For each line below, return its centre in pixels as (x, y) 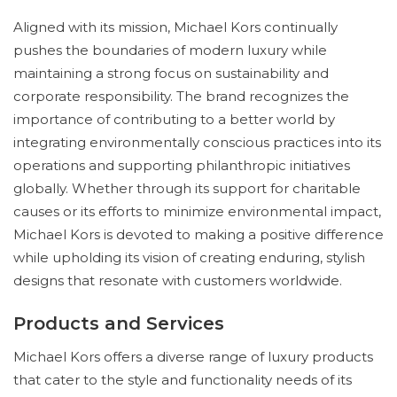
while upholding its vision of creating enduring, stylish (189, 257)
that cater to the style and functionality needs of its (183, 380)
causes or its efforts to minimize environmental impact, (197, 211)
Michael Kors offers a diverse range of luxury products (193, 357)
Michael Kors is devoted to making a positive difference (198, 234)
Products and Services (119, 323)
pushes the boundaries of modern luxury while (170, 50)
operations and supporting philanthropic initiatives (182, 165)
